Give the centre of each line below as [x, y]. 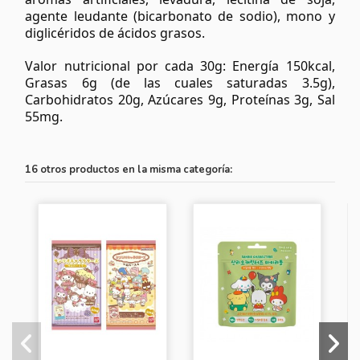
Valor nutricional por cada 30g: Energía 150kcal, [180, 66]
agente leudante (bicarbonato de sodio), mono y [180, 16]
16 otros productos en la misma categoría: [129, 170]
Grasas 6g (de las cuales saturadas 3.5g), [180, 83]
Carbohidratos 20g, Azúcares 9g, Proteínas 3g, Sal [180, 100]
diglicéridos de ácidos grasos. [115, 33]
